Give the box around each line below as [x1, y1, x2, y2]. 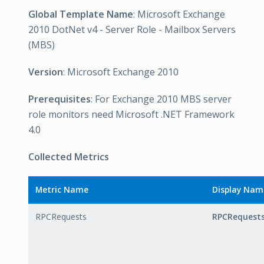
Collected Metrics [28, 150, 109, 163]
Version [28, 65, 63, 78]
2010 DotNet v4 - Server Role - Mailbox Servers [28, 23, 236, 36]
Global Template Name [28, 8, 133, 21]
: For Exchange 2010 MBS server [91, 93, 232, 105]
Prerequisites [28, 93, 91, 105]
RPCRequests [35, 211, 87, 222]
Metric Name [35, 184, 88, 195]
